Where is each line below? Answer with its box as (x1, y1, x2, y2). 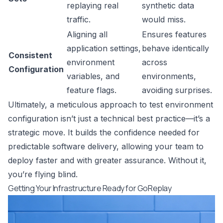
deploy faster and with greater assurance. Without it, (8, 155, 207, 166)
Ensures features (142, 29, 207, 40)
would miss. (142, 14, 186, 25)
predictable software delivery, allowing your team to (8, 141, 204, 152)
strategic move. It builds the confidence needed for (8, 127, 200, 138)
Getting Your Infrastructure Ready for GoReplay (8, 183, 172, 194)
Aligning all (67, 29, 108, 40)
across (142, 57, 167, 68)
